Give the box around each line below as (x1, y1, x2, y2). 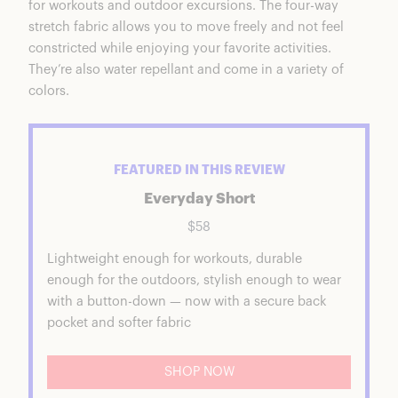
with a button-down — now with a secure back (47, 295, 326, 309)
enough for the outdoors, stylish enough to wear (47, 274, 341, 288)
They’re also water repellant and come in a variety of (28, 63, 344, 77)
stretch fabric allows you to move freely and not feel (28, 20, 344, 35)
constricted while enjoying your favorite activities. (28, 42, 331, 56)
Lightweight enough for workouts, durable (47, 252, 302, 267)
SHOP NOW (163, 365, 235, 379)
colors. (28, 84, 69, 99)
